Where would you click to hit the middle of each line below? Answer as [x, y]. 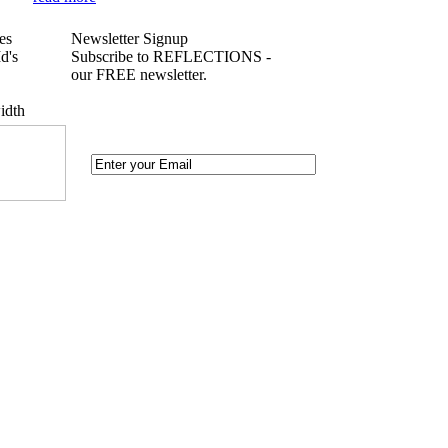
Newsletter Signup [129, 38]
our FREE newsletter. [138, 74]
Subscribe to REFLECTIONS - [170, 56]
